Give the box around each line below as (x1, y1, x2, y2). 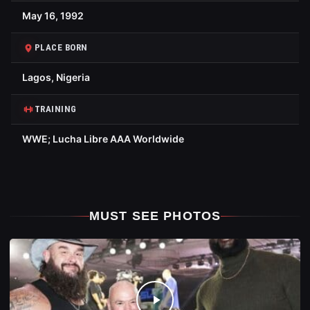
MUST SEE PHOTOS (89, 209, 221, 223)
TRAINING (35, 104, 77, 114)
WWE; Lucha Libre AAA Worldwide (22, 133, 184, 145)
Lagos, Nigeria (22, 71, 90, 83)
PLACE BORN (35, 42, 88, 53)
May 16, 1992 (22, 10, 84, 21)
